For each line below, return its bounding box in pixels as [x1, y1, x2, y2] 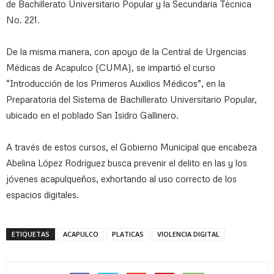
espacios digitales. [6, 188, 79, 200]
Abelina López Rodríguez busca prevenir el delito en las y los [6, 157, 247, 168]
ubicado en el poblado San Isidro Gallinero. [6, 109, 179, 120]
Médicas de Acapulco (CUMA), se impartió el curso [6, 61, 215, 73]
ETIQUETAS [12, 229, 50, 239]
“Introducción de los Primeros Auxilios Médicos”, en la [6, 77, 225, 89]
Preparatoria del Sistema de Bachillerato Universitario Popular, [6, 93, 257, 105]
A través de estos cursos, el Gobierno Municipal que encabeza [6, 141, 257, 152]
